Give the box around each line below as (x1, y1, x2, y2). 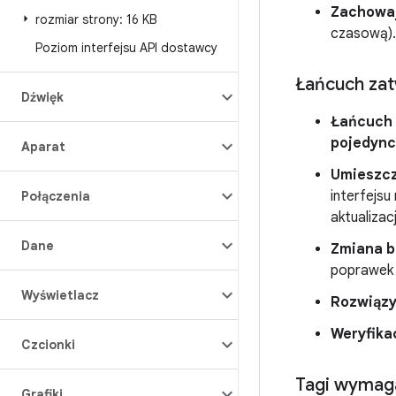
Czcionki (21, 337, 75, 353)
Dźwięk (21, 89, 64, 105)
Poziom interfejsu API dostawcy (35, 40, 217, 56)
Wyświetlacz (21, 287, 99, 303)
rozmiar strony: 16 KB (35, 11, 157, 27)
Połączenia (21, 188, 90, 204)
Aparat (21, 139, 65, 155)
